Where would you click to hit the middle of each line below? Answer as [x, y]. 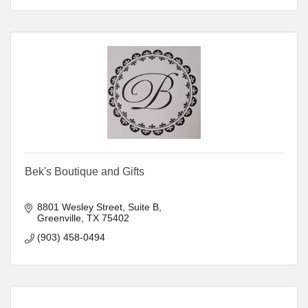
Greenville [59, 218]
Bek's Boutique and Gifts [85, 171]
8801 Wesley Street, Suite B [98, 207]
